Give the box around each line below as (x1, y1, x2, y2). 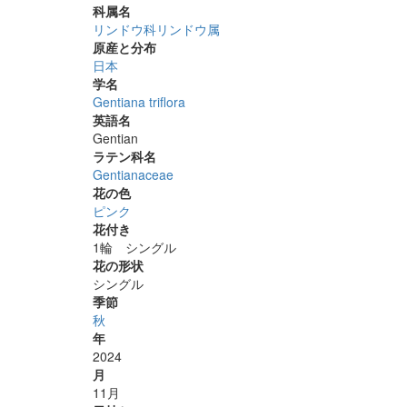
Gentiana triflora (93, 93, 185, 111)
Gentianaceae (93, 165, 174, 184)
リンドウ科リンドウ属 (93, 20, 220, 38)
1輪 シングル (93, 238, 176, 256)
